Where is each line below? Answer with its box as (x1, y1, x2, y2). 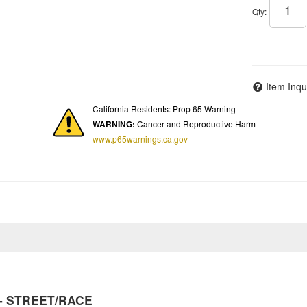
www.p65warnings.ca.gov (93, 132, 188, 145)
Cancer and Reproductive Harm (135, 117, 256, 130)
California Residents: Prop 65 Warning (93, 102, 236, 114)
